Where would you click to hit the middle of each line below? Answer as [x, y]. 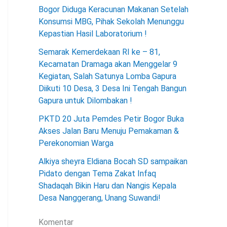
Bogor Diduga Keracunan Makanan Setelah [113, 9]
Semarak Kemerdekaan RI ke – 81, [99, 52]
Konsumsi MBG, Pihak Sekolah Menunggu [111, 22]
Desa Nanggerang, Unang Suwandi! [100, 198]
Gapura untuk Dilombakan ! [85, 101]
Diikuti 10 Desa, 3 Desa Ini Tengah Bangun [112, 88]
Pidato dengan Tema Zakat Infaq [97, 174]
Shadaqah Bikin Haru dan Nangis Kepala [107, 186]
